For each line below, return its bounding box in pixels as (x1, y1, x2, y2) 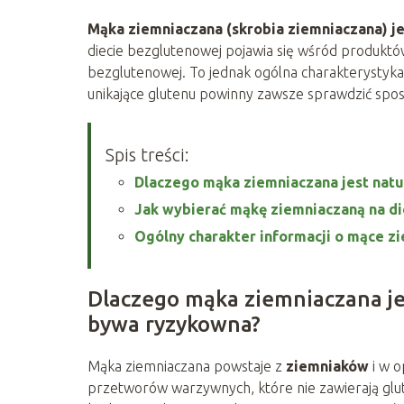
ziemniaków (286, 357, 369, 374)
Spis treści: (106, 143, 189, 165)
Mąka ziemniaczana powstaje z (87, 357, 286, 374)
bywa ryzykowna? (87, 311, 261, 336)
